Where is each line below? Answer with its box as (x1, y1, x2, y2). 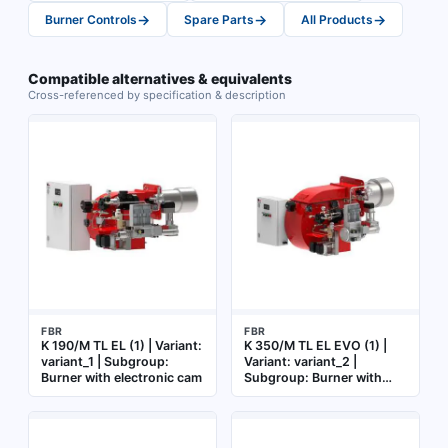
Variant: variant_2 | (244, 354, 357, 369)
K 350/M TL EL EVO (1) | (244, 338, 387, 353)
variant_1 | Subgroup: (41, 354, 169, 369)
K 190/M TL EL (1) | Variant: (41, 338, 202, 353)
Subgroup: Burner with (244, 370, 382, 385)
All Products (301, 12, 373, 27)
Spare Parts (184, 12, 254, 27)
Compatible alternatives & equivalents (28, 70, 292, 87)
